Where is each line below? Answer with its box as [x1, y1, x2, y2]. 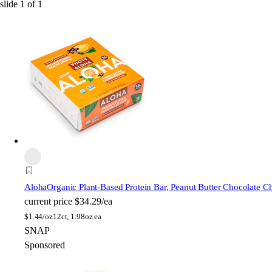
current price [24, 195, 72, 206]
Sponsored [24, 239, 65, 250]
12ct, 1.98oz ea [52, 211, 102, 221]
